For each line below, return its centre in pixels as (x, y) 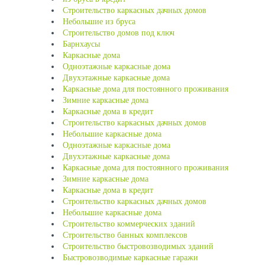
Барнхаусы (81, 44)
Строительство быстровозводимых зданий (138, 246)
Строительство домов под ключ (119, 33)
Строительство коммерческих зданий (129, 224)
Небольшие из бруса (99, 22)
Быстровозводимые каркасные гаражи (130, 258)
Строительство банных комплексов (125, 235)
